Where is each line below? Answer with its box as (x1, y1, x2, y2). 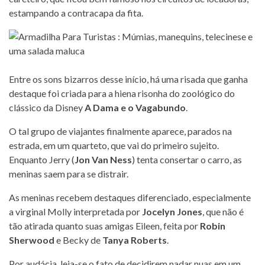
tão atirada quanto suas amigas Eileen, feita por (9, 219, 200, 231)
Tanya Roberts (102, 234, 167, 245)
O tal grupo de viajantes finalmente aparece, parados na (9, 125, 232, 137)
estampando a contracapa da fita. (9, 7, 143, 18)
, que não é (202, 205, 244, 217)
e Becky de (54, 234, 102, 245)
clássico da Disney (9, 101, 85, 113)
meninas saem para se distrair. (9, 167, 128, 179)
